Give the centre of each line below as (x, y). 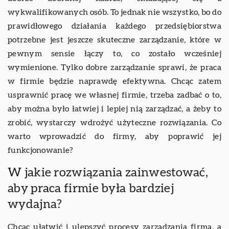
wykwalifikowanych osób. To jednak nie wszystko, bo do (114, 12)
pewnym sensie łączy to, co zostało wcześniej (114, 53)
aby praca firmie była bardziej (91, 188)
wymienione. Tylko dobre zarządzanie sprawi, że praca (114, 67)
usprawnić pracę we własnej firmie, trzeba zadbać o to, (114, 95)
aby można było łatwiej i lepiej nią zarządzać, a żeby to (114, 109)
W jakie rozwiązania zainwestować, (108, 173)
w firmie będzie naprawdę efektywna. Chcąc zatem (114, 81)
